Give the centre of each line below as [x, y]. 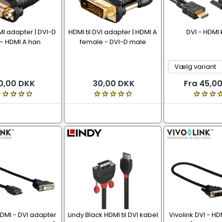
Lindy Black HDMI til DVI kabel [113, 215]
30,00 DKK [113, 83]
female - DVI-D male [113, 42]
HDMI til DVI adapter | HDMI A [113, 32]
